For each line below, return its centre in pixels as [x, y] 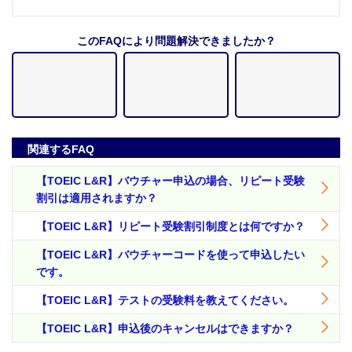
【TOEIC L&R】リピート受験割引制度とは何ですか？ [170, 227]
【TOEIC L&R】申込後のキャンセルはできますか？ [165, 329]
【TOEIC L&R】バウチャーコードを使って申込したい [170, 255]
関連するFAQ [61, 150]
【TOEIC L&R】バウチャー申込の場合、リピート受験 [170, 181]
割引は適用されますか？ [97, 198]
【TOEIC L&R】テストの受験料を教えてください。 [165, 301]
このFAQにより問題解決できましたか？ [176, 41]
